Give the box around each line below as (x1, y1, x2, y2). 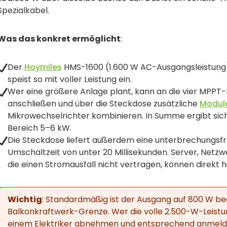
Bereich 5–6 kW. (8, 122, 71, 134)
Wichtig (8, 193, 42, 205)
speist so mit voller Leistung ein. (8, 73, 132, 85)
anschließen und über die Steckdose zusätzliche (8, 97, 200, 109)
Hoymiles (24, 61, 62, 73)
